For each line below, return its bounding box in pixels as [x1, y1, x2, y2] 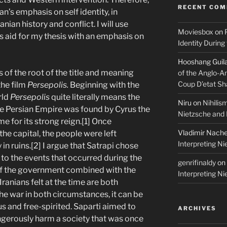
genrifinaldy [177, 158, 216, 167]
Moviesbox [177, 27, 213, 36]
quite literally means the [51, 92, 140, 102]
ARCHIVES [177, 204, 216, 212]
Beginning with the [70, 80, 139, 90]
